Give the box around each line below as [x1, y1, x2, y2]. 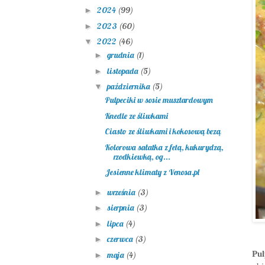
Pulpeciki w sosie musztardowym [104, 95, 213, 106]
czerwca [106, 234, 135, 245]
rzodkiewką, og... [113, 151, 170, 162]
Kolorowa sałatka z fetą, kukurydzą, [104, 141, 224, 153]
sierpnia [106, 202, 136, 214]
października [106, 81, 152, 92]
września [106, 186, 137, 198]
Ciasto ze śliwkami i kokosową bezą [104, 126, 221, 137]
